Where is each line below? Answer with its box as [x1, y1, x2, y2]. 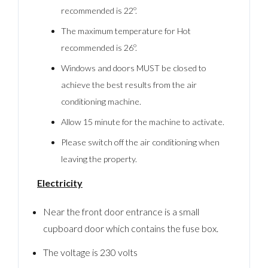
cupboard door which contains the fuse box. [42, 222, 218, 234]
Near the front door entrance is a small [42, 205, 199, 217]
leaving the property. [60, 153, 137, 164]
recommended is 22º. [60, 5, 137, 16]
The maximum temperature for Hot [60, 25, 191, 36]
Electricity [37, 176, 83, 188]
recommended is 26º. [60, 42, 137, 53]
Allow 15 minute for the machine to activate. [60, 116, 224, 127]
